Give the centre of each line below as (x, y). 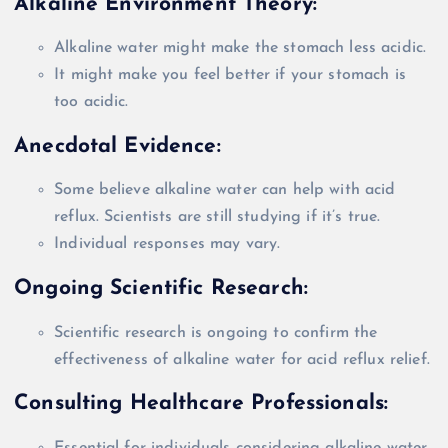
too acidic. (91, 102)
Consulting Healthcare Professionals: (201, 404)
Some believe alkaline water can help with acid (225, 190)
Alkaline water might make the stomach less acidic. (240, 48)
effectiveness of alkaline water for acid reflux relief (240, 359)
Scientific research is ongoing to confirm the (216, 332)
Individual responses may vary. (167, 244)
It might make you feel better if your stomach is (230, 75)
